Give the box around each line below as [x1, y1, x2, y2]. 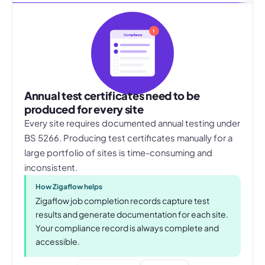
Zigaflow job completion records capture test [35, 195, 209, 206]
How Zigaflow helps [35, 182, 102, 192]
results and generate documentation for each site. [35, 209, 228, 220]
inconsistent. [24, 162, 77, 173]
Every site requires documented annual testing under [24, 118, 240, 129]
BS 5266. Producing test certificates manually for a [24, 132, 232, 144]
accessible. [35, 236, 80, 247]
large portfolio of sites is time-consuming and [24, 147, 212, 159]
